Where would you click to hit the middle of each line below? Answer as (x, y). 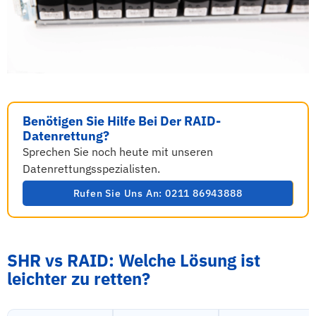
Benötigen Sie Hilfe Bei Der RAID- (122, 121)
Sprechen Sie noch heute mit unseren (118, 152)
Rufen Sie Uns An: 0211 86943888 (158, 193)
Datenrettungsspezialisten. (91, 169)
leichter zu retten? (79, 279)
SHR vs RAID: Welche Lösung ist (134, 260)
